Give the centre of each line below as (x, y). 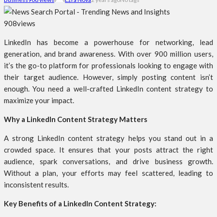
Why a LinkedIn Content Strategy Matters (76, 119)
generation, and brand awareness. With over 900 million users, (108, 54)
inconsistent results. (36, 185)
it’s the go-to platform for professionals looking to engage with (108, 66)
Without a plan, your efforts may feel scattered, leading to (108, 173)
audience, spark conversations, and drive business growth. (108, 162)
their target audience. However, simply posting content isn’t (108, 77)
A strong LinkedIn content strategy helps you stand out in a (108, 138)
